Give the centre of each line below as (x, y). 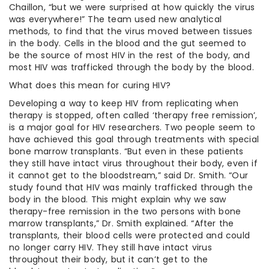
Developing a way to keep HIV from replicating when (124, 103)
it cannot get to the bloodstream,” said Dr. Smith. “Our (129, 175)
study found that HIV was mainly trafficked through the (131, 187)
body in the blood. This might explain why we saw (118, 199)
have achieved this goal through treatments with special (134, 139)
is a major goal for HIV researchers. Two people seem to (132, 127)
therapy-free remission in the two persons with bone (125, 211)
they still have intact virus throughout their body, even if (133, 163)
